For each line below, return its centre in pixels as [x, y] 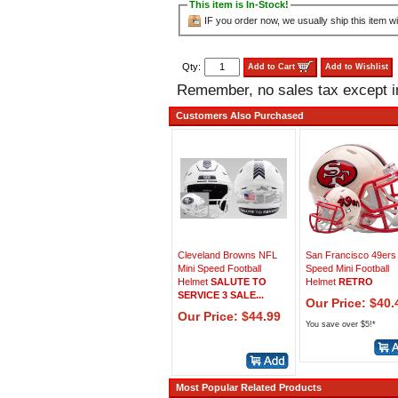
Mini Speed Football [219, 268]
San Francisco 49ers [351, 255]
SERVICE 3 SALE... [221, 295]
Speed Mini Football [347, 268]
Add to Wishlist [357, 66]
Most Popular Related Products [246, 387]
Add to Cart [271, 66]
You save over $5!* [341, 324]
